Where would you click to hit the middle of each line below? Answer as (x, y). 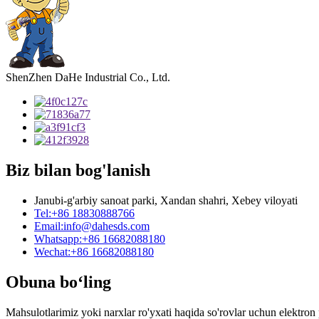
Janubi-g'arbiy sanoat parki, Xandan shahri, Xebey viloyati (166, 200)
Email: (49, 226)
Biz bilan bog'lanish (78, 170)
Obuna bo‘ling (58, 282)
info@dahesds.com (106, 226)
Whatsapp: (58, 239)
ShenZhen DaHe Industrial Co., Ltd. (88, 77)
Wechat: (52, 251)
